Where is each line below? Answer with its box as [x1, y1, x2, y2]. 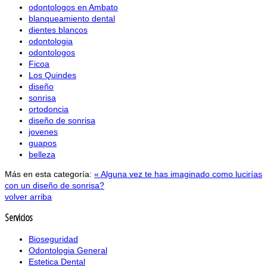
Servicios [5, 211, 32, 225]
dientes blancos [29, 25, 88, 35]
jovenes [29, 127, 58, 137]
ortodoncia [29, 104, 69, 114]
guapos [29, 138, 57, 148]
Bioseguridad [29, 234, 78, 244]
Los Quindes [29, 70, 76, 80]
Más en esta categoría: [5, 169, 92, 179]
